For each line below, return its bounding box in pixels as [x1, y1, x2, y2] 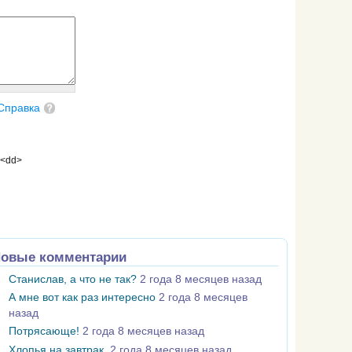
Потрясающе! [8, 325, 79, 338]
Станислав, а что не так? [8, 273, 137, 285]
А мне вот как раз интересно [8, 291, 156, 304]
